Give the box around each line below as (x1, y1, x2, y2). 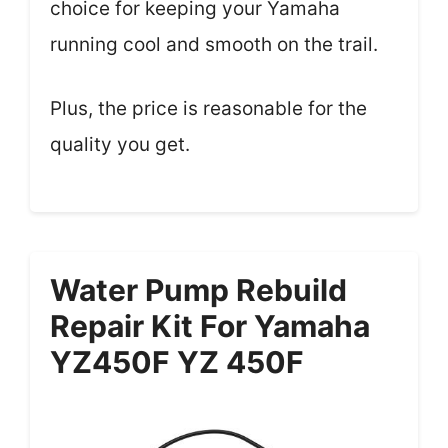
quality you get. (50, 133, 190, 156)
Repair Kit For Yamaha (50, 307, 370, 344)
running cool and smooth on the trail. (50, 32, 378, 56)
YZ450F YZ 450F (50, 343, 304, 380)
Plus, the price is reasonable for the (50, 97, 367, 120)
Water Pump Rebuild (50, 271, 347, 308)
